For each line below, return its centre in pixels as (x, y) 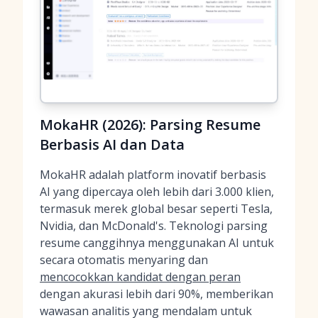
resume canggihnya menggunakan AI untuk (157, 243)
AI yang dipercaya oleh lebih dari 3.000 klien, (157, 192)
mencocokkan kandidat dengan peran (140, 277)
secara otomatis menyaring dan (124, 260)
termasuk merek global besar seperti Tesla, (156, 209)
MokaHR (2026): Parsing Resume (150, 125)
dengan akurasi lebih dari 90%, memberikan (157, 294)
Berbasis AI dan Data (112, 144)
